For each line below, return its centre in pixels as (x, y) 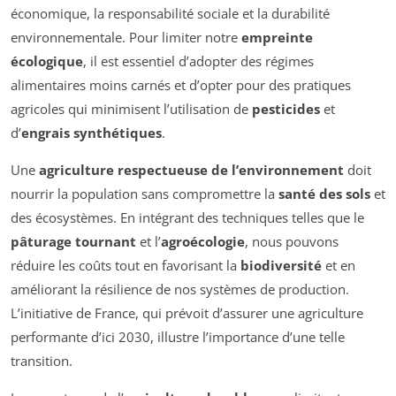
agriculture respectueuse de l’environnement (191, 169)
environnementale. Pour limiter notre (126, 37)
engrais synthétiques (91, 132)
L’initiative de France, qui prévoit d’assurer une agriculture (187, 312)
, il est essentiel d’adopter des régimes (198, 61)
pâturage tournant (73, 241)
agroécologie (203, 241)
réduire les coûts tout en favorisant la (126, 265)
